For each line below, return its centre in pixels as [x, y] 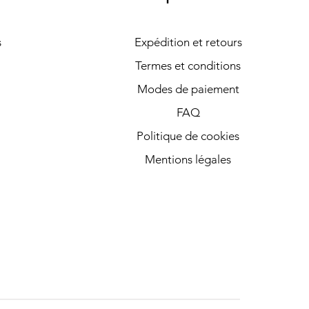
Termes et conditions [188, 66]
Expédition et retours [188, 42]
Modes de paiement [188, 89]
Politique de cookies [188, 136]
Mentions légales [188, 160]
